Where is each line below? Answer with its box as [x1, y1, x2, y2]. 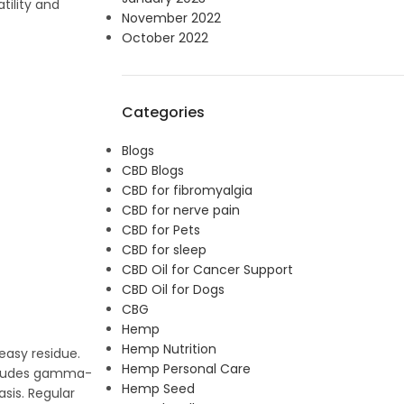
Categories [121, 102, 205, 123]
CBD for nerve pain [121, 201, 240, 219]
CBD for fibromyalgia [121, 181, 252, 199]
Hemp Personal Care [121, 360, 251, 378]
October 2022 [121, 29, 208, 47]
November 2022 [121, 9, 221, 27]
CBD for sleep [121, 241, 207, 259]
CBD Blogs [121, 161, 184, 179]
